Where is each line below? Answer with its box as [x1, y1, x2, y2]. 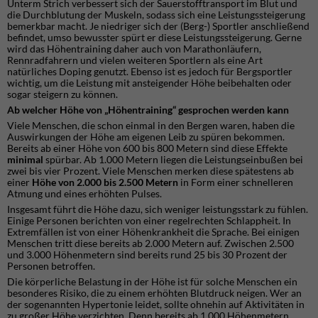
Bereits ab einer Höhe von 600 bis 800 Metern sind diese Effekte [7, 141, 287, 154]
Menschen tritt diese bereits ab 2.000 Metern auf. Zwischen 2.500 [7, 236, 294, 249]
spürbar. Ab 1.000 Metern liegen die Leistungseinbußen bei [45, 153, 303, 165]
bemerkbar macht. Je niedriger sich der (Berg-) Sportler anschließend [7, 19, 309, 32]
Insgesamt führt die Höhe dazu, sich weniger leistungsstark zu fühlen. [7, 202, 308, 215]
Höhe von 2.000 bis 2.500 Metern [32, 175, 178, 188]
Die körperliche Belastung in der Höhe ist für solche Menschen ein [7, 275, 297, 287]
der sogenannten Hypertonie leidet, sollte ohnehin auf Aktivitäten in [7, 297, 305, 310]
